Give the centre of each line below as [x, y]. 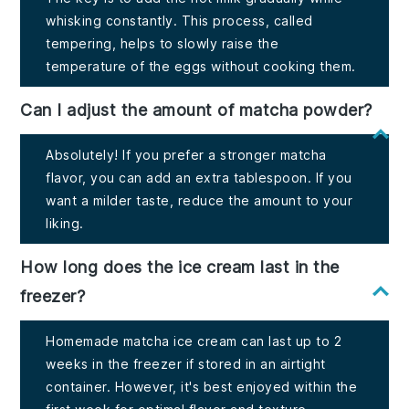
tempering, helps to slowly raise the [163, 44]
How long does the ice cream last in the [180, 267]
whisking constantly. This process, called [179, 21]
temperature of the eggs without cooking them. [201, 67]
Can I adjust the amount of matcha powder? [196, 110]
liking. [65, 224]
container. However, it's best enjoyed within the [202, 387]
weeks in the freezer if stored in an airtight [186, 364]
